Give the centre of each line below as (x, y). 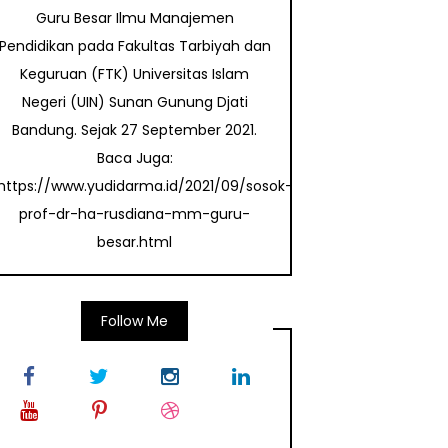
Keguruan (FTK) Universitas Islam (135, 74)
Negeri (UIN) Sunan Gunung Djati (134, 102)
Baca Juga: (134, 158)
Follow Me (135, 321)
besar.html (135, 242)
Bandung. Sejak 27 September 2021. (135, 130)
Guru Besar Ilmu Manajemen (134, 18)
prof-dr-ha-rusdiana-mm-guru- (135, 214)
